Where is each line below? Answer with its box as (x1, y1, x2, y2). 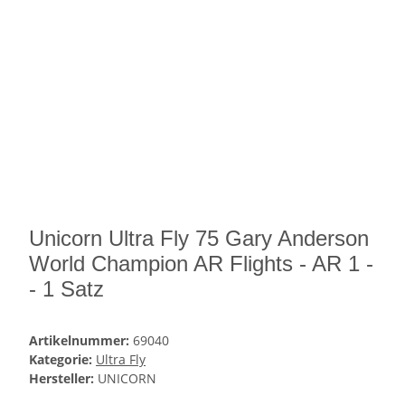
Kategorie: (29, 351, 96, 369)
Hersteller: (29, 370, 94, 388)
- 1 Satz (29, 277, 104, 302)
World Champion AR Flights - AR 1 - (29, 251, 373, 277)
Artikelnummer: (29, 332, 133, 350)
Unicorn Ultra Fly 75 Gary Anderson (29, 226, 369, 251)
